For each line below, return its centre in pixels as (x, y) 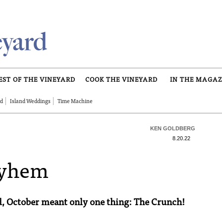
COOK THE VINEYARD (121, 81)
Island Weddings (30, 102)
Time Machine (75, 102)
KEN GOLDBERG (173, 128)
